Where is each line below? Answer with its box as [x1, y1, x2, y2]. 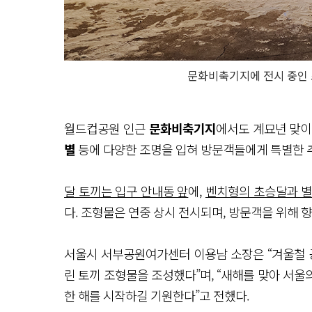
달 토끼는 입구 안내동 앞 [64, 182, 189, 200]
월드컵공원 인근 [64, 119, 149, 137]
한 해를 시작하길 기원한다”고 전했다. [64, 286, 249, 304]
